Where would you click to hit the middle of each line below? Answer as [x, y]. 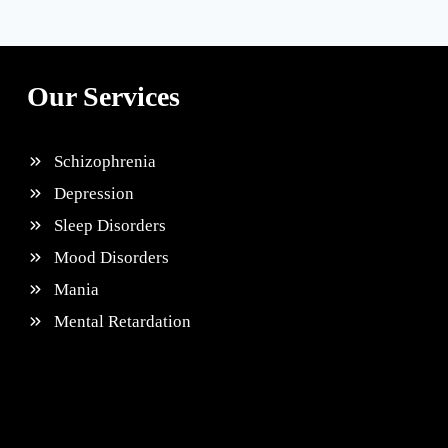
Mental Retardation [122, 321]
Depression [94, 193]
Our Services [103, 96]
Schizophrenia [105, 161]
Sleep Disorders [110, 225]
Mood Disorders [111, 257]
